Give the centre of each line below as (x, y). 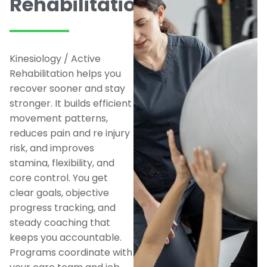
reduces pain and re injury (70, 133)
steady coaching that (60, 222)
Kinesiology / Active (55, 58)
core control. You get (59, 178)
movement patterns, (59, 118)
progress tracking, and (63, 207)
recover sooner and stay (67, 88)
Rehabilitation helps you (65, 73)
